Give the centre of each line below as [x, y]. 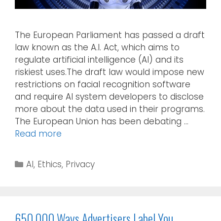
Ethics [50, 164]
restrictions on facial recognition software [103, 84]
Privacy [80, 164]
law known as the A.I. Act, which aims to [97, 47]
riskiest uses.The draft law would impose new [110, 72]
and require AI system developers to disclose [109, 96]
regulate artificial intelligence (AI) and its [99, 59]
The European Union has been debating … [102, 121]
